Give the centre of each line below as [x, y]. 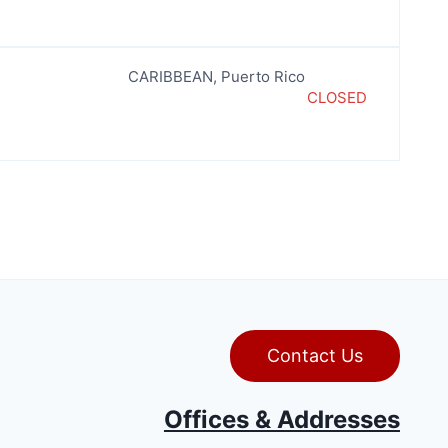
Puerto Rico [262, 76]
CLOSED [336, 97]
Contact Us [314, 356]
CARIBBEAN [170, 76]
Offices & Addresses [281, 420]
